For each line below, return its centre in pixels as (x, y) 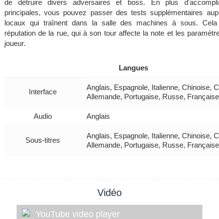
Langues (134, 67)
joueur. (15, 43)
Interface (43, 91)
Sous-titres (43, 140)
